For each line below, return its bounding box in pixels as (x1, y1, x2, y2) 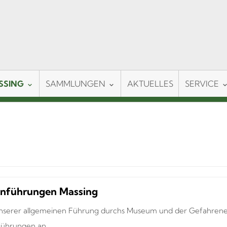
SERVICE (185, 79, 219, 89)
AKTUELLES (127, 79, 173, 89)
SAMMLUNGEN (46, 79, 105, 89)
